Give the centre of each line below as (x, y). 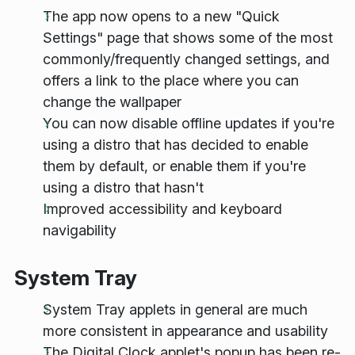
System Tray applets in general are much (175, 309)
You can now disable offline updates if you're (189, 123)
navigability (80, 230)
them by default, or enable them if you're (174, 166)
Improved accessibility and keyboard (162, 208)
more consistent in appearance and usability (185, 330)
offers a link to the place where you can (171, 80)
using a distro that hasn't (123, 187)
